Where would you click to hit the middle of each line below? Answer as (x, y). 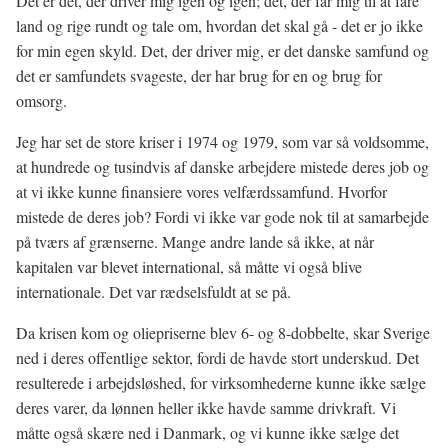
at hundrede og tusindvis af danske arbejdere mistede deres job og (222, 166)
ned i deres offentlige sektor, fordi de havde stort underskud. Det (217, 357)
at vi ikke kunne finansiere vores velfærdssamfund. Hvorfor (201, 191)
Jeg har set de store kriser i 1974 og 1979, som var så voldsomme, (222, 141)
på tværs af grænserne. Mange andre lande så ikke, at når (195, 241)
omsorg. (41, 100)
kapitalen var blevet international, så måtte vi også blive (189, 266)
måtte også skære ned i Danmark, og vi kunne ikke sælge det (207, 432)
